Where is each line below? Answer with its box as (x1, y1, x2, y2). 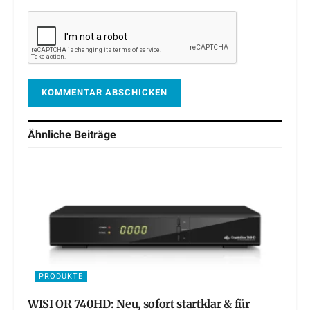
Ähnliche (28, 127, 74, 144)
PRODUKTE (39, 271, 83, 283)
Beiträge (74, 127, 116, 144)
